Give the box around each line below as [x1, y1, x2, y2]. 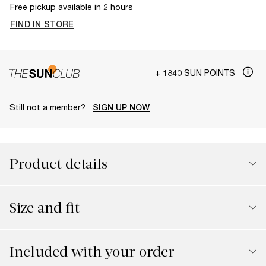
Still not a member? [9, 102, 88, 112]
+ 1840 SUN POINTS [155, 67, 237, 78]
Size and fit [9, 199, 80, 216]
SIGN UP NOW [93, 102, 150, 112]
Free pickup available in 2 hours [10, 2, 133, 12]
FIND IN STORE [10, 20, 74, 29]
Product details [9, 155, 107, 172]
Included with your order [9, 243, 175, 260]
